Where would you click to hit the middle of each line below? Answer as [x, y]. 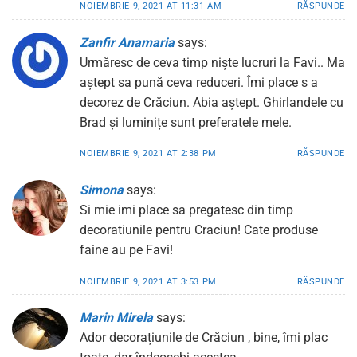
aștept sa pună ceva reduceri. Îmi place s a [199, 82]
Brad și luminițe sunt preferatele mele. [186, 122]
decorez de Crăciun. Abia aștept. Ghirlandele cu [212, 102]
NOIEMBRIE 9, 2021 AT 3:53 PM [148, 281]
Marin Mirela [116, 318]
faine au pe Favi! [126, 249]
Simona [102, 190]
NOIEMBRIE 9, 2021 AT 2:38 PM [148, 154]
